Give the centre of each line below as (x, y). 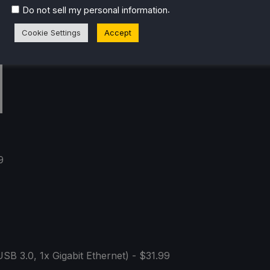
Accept (118, 32)
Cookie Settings (51, 32)
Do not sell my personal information (95, 10)
